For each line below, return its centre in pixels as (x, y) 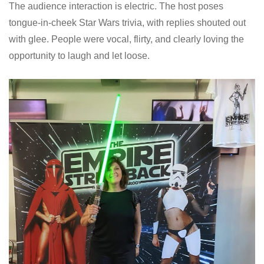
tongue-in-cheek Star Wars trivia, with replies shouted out (127, 22)
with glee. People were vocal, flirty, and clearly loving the (126, 39)
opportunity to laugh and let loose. (79, 55)
